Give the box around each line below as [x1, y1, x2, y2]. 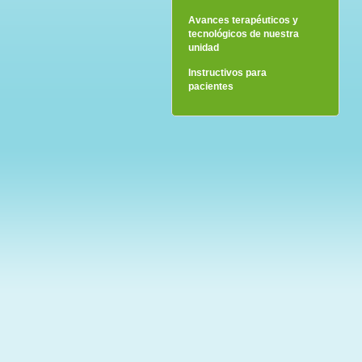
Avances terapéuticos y [188, 14, 298, 26]
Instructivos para [188, 66, 267, 78]
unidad [188, 41, 219, 53]
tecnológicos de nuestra [188, 27, 299, 40]
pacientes [188, 80, 234, 92]
